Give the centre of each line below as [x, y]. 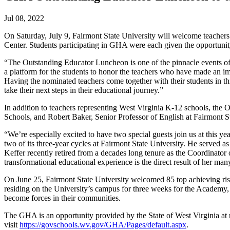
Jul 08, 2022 [24, 18]
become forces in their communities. [62, 198]
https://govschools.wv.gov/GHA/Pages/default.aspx [103, 224]
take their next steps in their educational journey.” [84, 90]
